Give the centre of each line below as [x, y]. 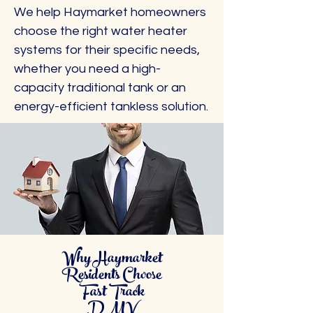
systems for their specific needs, [107, 50]
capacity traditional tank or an [100, 88]
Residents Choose [112, 276]
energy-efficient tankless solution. [111, 107]
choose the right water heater [101, 31]
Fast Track [112, 293]
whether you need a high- [87, 69]
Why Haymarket [112, 260]
